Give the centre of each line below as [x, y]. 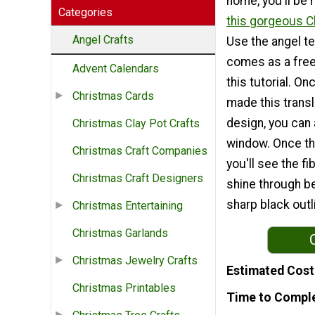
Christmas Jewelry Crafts [135, 261]
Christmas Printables [124, 288]
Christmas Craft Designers [138, 179]
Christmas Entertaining [128, 206]
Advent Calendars [116, 69]
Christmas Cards [113, 96]
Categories [85, 13]
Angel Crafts [103, 40]
